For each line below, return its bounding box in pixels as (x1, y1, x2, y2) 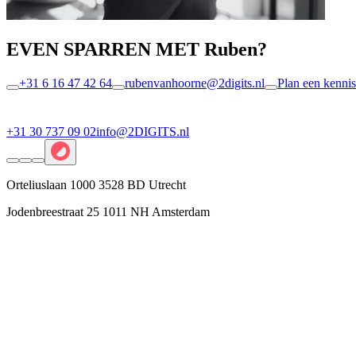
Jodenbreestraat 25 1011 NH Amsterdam (6, 204, 210, 219)
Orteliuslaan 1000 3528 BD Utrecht (6, 177, 186, 192)
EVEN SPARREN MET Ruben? (6, 38, 267, 60)
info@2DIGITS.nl (96, 124, 189, 138)
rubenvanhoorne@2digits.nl (125, 75, 265, 90)
